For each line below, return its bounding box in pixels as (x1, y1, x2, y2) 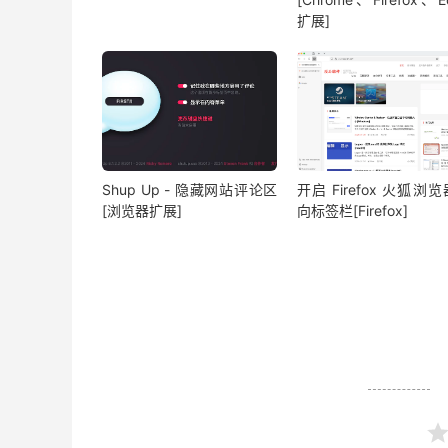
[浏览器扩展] (102, 201, 182, 219)
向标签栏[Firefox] (296, 201, 408, 219)
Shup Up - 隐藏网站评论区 (102, 180, 278, 198)
